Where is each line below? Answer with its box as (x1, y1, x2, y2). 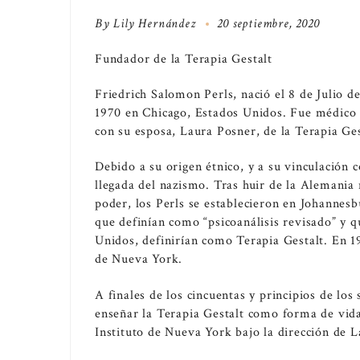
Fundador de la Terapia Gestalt (95, 50, 272, 67)
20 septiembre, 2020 (217, 14, 320, 32)
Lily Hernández (113, 14, 196, 32)
